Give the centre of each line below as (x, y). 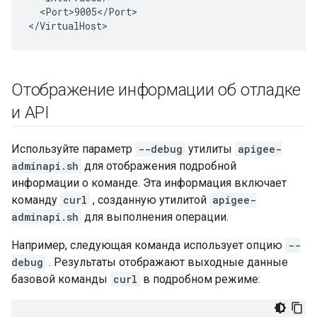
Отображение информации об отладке (156, 90)
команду (36, 200)
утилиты (210, 149)
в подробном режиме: (200, 279)
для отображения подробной (159, 166)
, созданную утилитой (150, 200)
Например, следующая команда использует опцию (148, 245)
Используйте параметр (73, 149)
